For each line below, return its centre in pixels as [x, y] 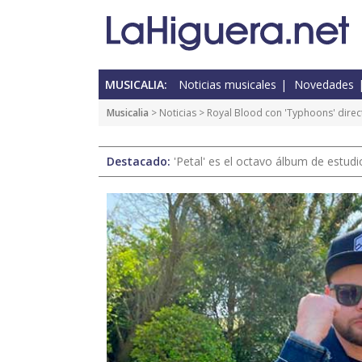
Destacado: [140, 162]
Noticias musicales [227, 85]
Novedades [324, 85]
